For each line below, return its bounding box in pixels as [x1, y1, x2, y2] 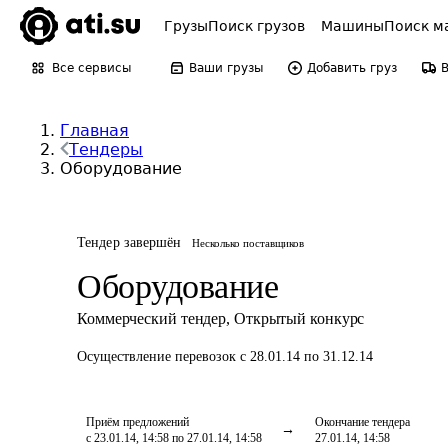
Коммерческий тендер [77, 310, 227, 327]
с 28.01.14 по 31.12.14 [240, 349, 373, 364]
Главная [60, 121, 129, 140]
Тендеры [69, 140, 143, 159]
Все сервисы [52, 61, 131, 75]
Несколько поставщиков [191, 237, 304, 249]
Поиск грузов [208, 18, 305, 34]
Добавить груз [307, 61, 397, 75]
